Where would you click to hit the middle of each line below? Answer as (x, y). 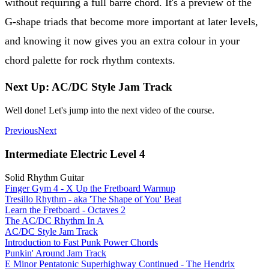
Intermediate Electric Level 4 (75, 154)
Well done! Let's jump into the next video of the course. (110, 110)
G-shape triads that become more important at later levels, (131, 21)
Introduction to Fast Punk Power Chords (81, 242)
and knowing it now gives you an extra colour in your (122, 41)
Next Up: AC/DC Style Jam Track (89, 87)
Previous (21, 131)
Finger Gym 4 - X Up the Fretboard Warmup (90, 188)
